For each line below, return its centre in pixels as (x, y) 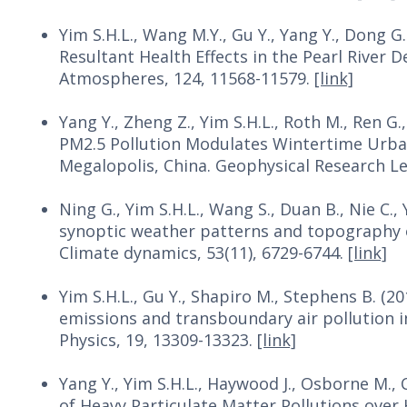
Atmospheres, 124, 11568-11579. (187, 78)
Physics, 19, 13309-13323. (158, 340)
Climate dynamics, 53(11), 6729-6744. (203, 253)
